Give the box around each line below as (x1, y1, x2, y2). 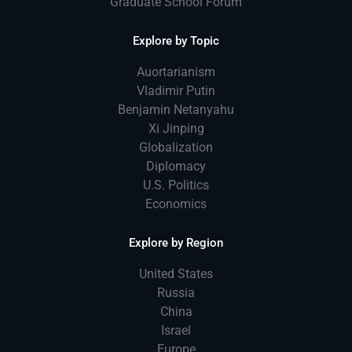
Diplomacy (146, 158, 206, 174)
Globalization (139, 139, 213, 155)
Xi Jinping (148, 120, 204, 136)
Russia (157, 284, 195, 300)
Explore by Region (129, 235, 223, 250)
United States (139, 266, 213, 281)
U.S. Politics (143, 177, 209, 192)
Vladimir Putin (137, 82, 215, 98)
